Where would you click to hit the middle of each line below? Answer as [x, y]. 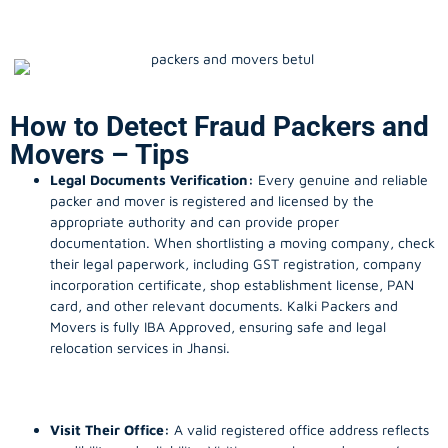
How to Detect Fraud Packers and [219, 126]
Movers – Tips [99, 154]
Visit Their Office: [110, 429]
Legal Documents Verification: [152, 179]
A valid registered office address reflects [299, 429]
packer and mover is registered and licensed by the [212, 200]
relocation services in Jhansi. [140, 347]
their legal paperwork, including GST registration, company [236, 263]
